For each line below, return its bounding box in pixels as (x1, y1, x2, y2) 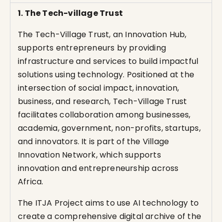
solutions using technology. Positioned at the (18, 69, 195, 80)
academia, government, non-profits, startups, (18, 122, 201, 134)
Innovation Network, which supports (18, 149, 161, 161)
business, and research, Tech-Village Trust (18, 96, 187, 107)
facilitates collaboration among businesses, (18, 109, 191, 120)
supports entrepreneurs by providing (18, 42, 166, 54)
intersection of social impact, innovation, (18, 82, 179, 94)
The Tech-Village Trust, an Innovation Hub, (18, 29, 187, 40)
